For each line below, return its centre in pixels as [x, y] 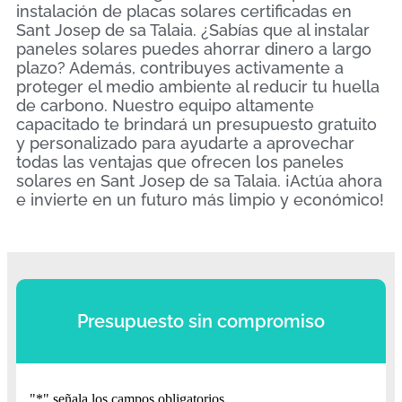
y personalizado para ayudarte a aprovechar [185, 144]
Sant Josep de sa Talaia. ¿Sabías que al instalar [193, 31]
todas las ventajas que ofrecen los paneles [180, 162]
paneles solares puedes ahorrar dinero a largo [194, 49]
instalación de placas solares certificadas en [184, 12]
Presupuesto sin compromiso [201, 322]
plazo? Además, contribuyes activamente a [180, 68]
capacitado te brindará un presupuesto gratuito [197, 125]
